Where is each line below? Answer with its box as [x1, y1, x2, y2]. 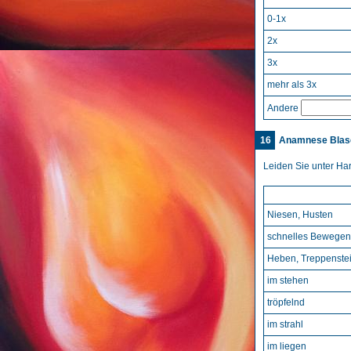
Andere [267, 103, 301, 114]
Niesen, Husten [267, 209, 333, 220]
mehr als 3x [267, 79, 317, 90]
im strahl [267, 319, 303, 330]
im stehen [267, 275, 309, 286]
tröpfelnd [267, 297, 305, 308]
